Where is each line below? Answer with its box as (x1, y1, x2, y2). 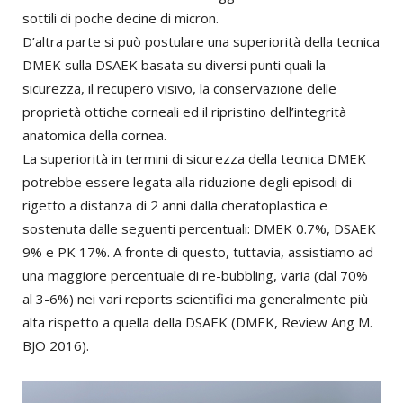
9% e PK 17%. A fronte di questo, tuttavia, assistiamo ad (22, 243, 373, 261)
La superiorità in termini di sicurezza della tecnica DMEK (22, 149, 366, 167)
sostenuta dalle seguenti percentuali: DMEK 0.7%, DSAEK (22, 219, 376, 237)
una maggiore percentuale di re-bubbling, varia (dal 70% (22, 266, 368, 284)
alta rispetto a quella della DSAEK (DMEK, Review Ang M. (22, 313, 372, 331)
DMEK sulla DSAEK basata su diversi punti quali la (22, 56, 326, 74)
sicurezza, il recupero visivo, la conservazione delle (22, 79, 336, 97)
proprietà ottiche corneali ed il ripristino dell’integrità (22, 103, 346, 121)
